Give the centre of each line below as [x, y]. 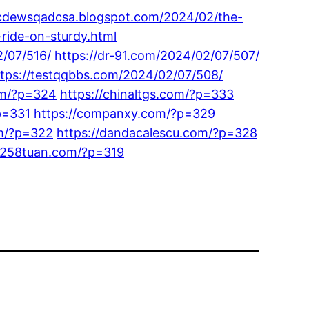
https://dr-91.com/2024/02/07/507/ [157, 55]
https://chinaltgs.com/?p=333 [147, 94]
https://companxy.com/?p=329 [124, 113]
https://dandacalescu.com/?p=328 [157, 132]
